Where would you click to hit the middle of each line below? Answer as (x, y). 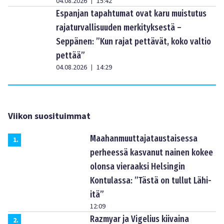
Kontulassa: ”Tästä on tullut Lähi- (151, 180)
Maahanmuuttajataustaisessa (144, 138)
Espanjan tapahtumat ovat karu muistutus (131, 13)
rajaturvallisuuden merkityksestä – (119, 27)
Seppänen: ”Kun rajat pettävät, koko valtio (133, 41)
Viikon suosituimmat (49, 116)
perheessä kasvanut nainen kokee (151, 152)
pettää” (70, 55)
